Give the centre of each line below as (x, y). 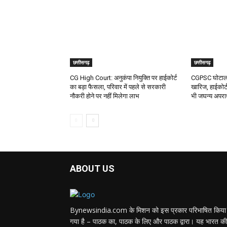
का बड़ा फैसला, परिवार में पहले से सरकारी (118, 87)
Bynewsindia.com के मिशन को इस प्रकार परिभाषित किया (148, 210)
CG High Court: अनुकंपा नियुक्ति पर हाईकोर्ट (123, 78)
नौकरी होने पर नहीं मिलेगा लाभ (105, 96)
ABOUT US (92, 169)
